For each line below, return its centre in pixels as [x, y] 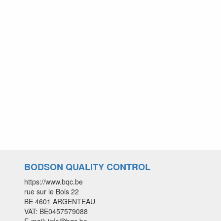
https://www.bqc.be [54, 182]
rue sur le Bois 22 [52, 191]
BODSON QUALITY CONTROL [87, 167]
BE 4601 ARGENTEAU [60, 201]
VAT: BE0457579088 [56, 211]
